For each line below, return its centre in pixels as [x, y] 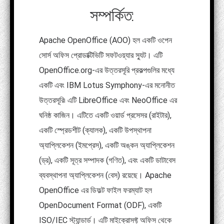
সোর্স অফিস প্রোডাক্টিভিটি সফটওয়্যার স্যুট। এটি [101, 55]
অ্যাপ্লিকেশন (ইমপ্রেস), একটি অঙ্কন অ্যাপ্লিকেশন [107, 145]
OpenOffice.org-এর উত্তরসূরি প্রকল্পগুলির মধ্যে [107, 70]
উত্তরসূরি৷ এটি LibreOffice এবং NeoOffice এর [108, 100]
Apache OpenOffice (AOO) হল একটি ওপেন [105, 40]
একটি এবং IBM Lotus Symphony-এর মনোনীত [107, 85]
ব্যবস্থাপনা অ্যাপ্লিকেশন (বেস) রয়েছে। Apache [105, 175]
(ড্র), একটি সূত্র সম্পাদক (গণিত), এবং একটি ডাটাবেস [107, 160]
